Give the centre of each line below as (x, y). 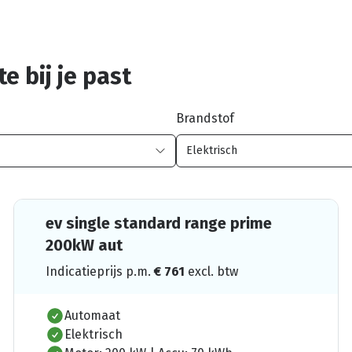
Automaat (93, 315)
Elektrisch (94, 334)
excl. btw (213, 271)
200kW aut (84, 245)
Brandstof (205, 118)
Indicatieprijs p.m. (100, 271)
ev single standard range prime (159, 223)
